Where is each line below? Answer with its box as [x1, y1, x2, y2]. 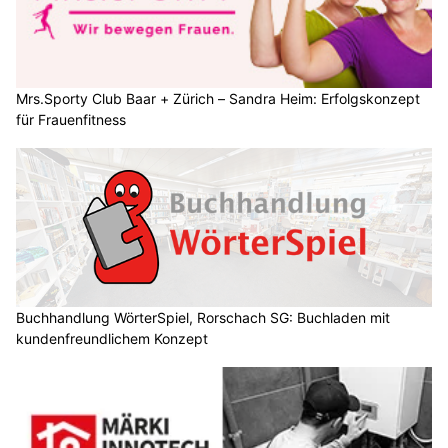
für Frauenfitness [16, 110, 126, 128]
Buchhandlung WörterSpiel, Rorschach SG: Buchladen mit [16, 309, 390, 327]
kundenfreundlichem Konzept [16, 330, 208, 348]
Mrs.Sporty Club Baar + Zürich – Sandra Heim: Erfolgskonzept [16, 89, 420, 107]
